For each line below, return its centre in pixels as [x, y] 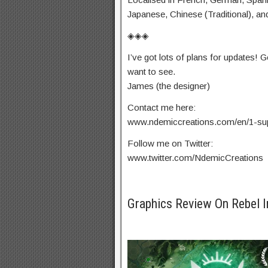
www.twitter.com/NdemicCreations [195, 158]
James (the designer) [169, 86]
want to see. [151, 71]
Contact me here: [162, 107]
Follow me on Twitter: [170, 143]
